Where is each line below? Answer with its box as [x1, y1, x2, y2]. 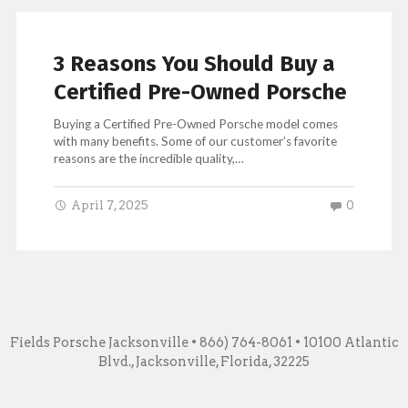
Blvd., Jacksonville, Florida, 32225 [98, 352, 310, 370]
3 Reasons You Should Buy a [54, 50, 336, 76]
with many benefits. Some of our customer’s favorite [54, 133, 338, 148]
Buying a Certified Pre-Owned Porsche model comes [54, 116, 339, 131]
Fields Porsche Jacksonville [9, 333, 189, 351]
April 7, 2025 [71, 199, 149, 213]
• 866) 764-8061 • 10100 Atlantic [188, 333, 399, 351]
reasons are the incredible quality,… [54, 150, 245, 166]
